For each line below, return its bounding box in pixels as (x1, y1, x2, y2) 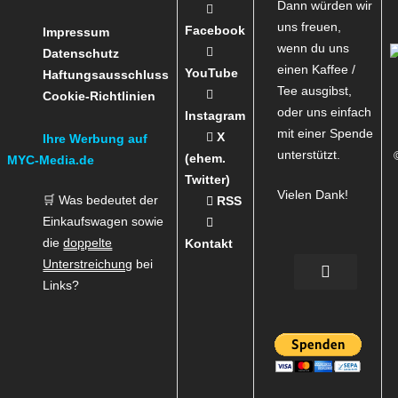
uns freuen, (276, 20, 341, 35)
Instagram (185, 108, 246, 123)
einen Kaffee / (276, 62, 355, 77)
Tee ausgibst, (276, 84, 352, 99)
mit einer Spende (276, 126, 373, 141)
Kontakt (185, 236, 234, 251)
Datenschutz (43, 46, 120, 61)
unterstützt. (276, 147, 340, 163)
